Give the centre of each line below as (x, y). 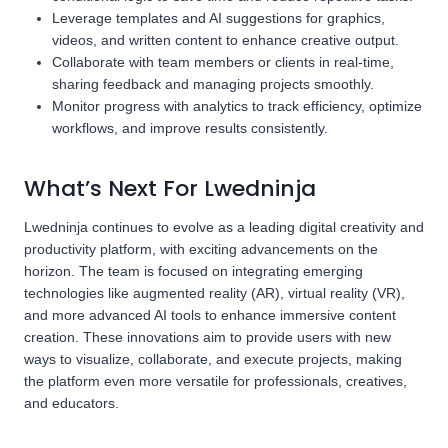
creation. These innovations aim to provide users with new (207, 337)
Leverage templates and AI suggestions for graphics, (218, 18)
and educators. (71, 403)
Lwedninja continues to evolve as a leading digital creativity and (224, 227)
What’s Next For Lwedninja (170, 188)
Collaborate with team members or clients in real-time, (223, 62)
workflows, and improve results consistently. (190, 128)
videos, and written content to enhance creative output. (225, 40)
